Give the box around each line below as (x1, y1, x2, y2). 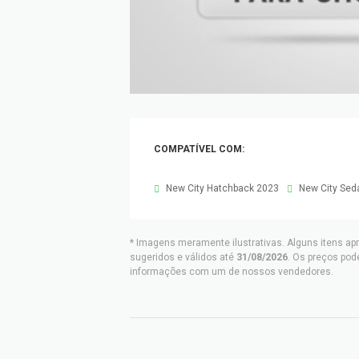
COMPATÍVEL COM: (154, 143, 244, 155)
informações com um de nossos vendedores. (130, 266, 333, 277)
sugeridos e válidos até (130, 252, 236, 263)
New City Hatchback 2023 (163, 183, 279, 194)
